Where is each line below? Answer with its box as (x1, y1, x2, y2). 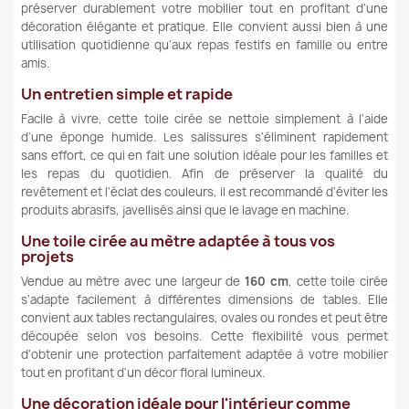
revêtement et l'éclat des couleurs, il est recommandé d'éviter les (21, 183, 388, 200)
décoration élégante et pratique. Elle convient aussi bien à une (21, 17, 388, 35)
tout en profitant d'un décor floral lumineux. (21, 363, 265, 381)
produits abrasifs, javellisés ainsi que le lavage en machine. (21, 201, 349, 218)
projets (21, 246, 74, 267)
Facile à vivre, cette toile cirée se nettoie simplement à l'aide (21, 110, 388, 127)
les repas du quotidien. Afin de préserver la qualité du (21, 164, 388, 182)
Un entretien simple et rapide (21, 83, 233, 104)
